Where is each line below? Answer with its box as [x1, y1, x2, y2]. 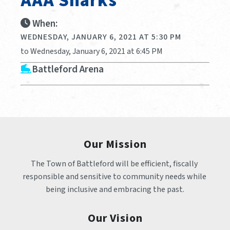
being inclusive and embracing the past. [46, 183, 184, 195]
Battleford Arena [32, 62, 104, 76]
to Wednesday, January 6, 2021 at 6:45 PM [21, 45, 163, 57]
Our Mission [83, 136, 147, 152]
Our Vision [87, 209, 143, 226]
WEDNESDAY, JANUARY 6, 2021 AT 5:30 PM [21, 31, 181, 43]
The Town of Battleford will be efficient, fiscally [31, 158, 198, 169]
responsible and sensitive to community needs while [22, 170, 206, 182]
